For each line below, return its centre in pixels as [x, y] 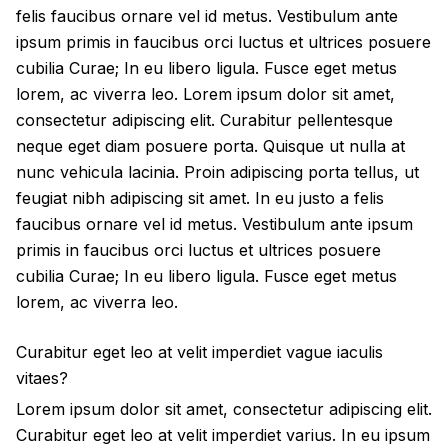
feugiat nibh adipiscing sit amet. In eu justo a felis [200, 198]
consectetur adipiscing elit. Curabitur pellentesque [204, 120]
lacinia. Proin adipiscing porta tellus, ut [271, 172]
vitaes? [42, 378]
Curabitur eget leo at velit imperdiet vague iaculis [199, 352]
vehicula [91, 172]
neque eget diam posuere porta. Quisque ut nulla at [210, 146]
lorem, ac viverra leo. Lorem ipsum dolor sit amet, [205, 94]
